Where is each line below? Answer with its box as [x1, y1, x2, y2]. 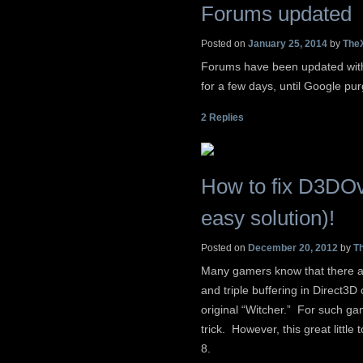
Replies [207, 111, 244, 123]
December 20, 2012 [248, 242, 338, 254]
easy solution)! [201, 206, 335, 231]
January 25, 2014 [248, 38, 327, 50]
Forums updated [201, 2, 352, 27]
